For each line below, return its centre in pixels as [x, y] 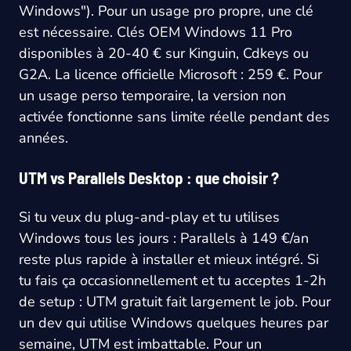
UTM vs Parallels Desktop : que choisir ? [149, 178]
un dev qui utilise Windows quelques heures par [174, 323]
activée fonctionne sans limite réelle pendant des [174, 117]
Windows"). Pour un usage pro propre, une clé [166, 11]
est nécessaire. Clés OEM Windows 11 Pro [156, 33]
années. [43, 138]
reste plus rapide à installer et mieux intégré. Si [169, 260]
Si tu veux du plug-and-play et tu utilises [149, 217]
